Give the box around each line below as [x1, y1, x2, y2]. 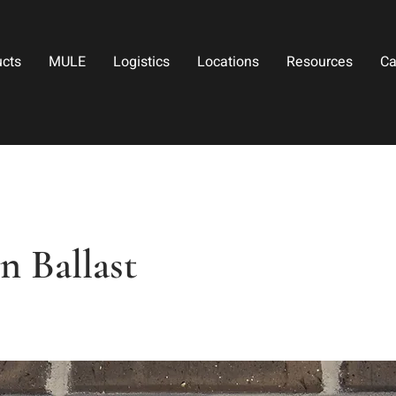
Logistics [112, 51, 170, 72]
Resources [286, 51, 354, 72]
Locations [196, 51, 259, 72]
